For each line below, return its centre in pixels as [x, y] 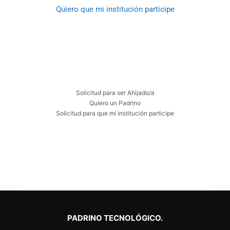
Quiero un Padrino [115, 103]
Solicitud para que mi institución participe [115, 113]
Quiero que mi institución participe [115, 9]
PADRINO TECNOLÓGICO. [115, 218]
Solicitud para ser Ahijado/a [115, 92]
